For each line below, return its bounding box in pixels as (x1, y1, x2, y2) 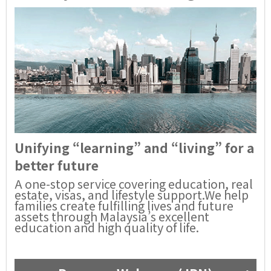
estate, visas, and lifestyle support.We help (15, 186, 249, 204)
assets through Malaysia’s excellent (15, 207, 209, 226)
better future (15, 156, 99, 175)
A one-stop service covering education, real (15, 175, 253, 193)
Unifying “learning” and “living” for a (15, 139, 254, 157)
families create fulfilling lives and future (15, 197, 233, 215)
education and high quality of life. (15, 218, 199, 237)
